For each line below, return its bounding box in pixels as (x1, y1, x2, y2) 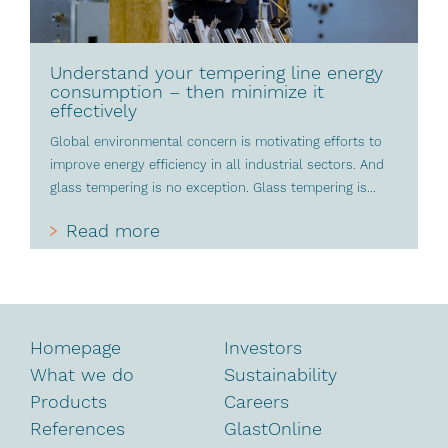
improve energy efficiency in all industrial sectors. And (50, 156, 384, 172)
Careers (224, 390, 289, 412)
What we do (30, 363, 134, 385)
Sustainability (224, 363, 337, 385)
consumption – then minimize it (50, 80, 324, 102)
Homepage (30, 336, 121, 358)
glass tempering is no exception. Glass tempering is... (50, 179, 376, 195)
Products (30, 390, 107, 412)
